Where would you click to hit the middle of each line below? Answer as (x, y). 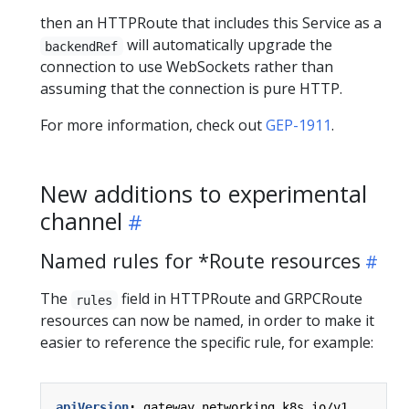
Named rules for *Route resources (200, 261)
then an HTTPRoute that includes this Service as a (211, 23)
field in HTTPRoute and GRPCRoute (240, 299)
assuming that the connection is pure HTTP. (191, 89)
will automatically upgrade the (227, 45)
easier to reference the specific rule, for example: (207, 343)
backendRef (82, 46)
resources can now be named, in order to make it (207, 321)
